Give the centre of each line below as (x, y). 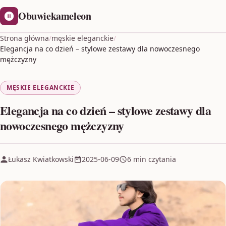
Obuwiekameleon (55, 16)
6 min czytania (152, 159)
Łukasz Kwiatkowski (41, 159)
